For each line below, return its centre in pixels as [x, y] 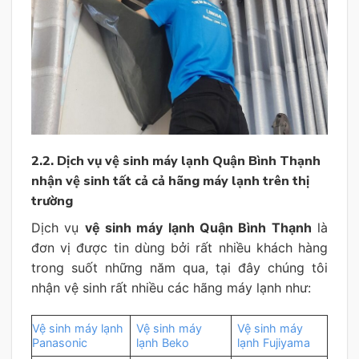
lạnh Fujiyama [274, 342]
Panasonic [60, 342]
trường [52, 201]
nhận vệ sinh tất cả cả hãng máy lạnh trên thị [170, 181]
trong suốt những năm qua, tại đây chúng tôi [179, 267]
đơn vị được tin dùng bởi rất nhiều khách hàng [179, 247]
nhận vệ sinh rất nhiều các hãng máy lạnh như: [171, 287]
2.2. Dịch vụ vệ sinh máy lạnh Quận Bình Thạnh [176, 161]
